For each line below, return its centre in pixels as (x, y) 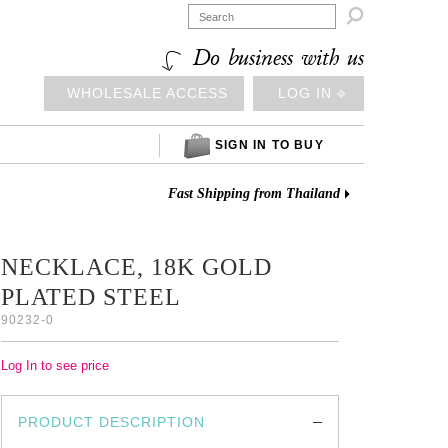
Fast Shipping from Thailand (254, 193)
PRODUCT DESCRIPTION (112, 422)
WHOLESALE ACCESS (147, 93)
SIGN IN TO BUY (269, 145)
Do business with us (274, 58)
